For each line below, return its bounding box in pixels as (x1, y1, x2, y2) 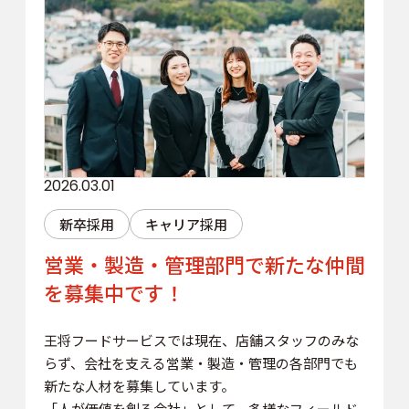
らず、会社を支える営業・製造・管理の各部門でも (43, 352, 358, 372)
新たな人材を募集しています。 (43, 375, 235, 395)
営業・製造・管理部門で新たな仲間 (43, 248, 365, 278)
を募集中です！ (43, 277, 184, 307)
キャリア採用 (144, 214, 227, 234)
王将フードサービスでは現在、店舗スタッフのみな (43, 330, 359, 350)
